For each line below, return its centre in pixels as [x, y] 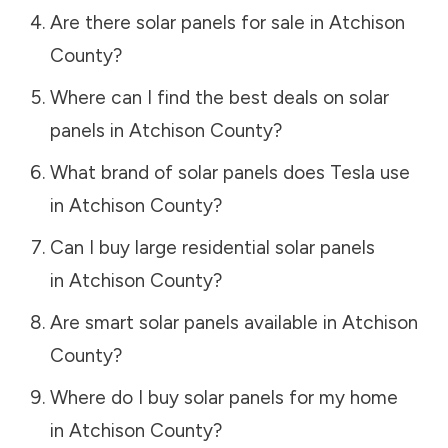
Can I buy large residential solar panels [212, 247]
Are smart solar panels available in [195, 322]
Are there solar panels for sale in [189, 22]
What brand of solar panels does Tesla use [229, 172]
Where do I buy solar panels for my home [223, 397]
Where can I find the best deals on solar [219, 97]
